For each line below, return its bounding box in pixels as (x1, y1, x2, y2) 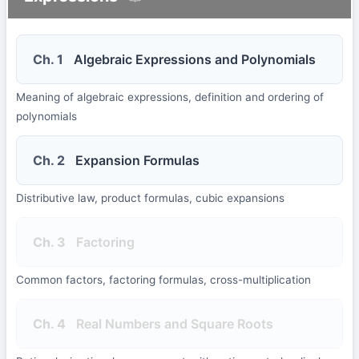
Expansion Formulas (75, 151, 200, 168)
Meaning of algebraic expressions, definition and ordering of (16, 90, 324, 103)
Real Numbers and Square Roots (76, 315, 273, 332)
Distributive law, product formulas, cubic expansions (16, 191, 284, 204)
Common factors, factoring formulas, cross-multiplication (16, 272, 311, 286)
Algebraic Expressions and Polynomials (74, 50, 316, 67)
